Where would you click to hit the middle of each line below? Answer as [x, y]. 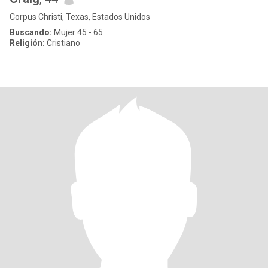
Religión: [27, 43]
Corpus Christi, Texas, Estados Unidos [80, 17]
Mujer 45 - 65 [77, 32]
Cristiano [63, 43]
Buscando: [31, 32]
